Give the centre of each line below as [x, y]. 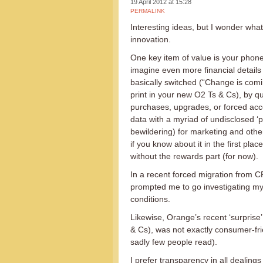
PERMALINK [148, 11]
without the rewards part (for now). [194, 156]
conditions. [150, 199]
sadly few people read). [174, 242]
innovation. [151, 39]
